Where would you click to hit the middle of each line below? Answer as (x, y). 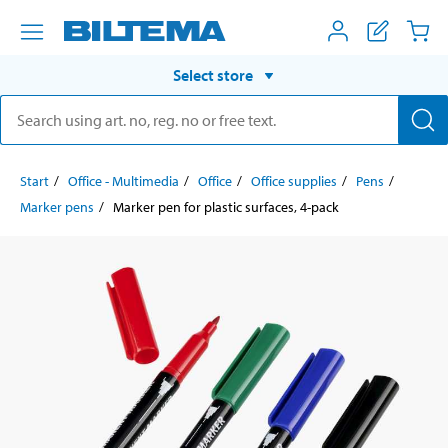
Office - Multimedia (123, 180)
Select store (213, 74)
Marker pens (57, 206)
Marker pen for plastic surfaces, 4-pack (226, 206)
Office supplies (294, 180)
